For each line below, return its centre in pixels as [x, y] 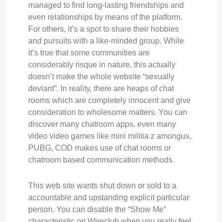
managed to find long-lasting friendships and [106, 5]
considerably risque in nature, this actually [102, 65]
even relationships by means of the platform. [105, 17]
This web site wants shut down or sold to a [102, 186]
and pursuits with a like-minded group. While [106, 41]
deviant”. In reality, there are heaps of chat [101, 88]
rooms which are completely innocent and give [109, 100]
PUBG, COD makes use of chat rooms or [99, 148]
